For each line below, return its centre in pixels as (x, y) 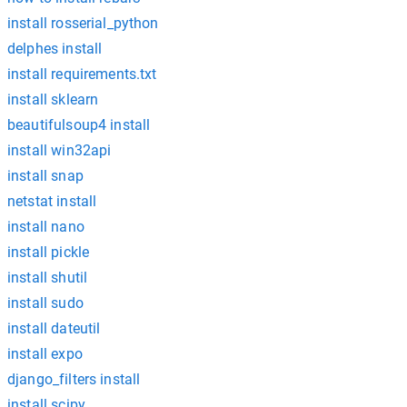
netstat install (52, 201)
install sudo (45, 303)
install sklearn (53, 99)
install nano (46, 227)
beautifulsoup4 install (79, 125)
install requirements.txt (82, 74)
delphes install (55, 49)
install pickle (49, 252)
